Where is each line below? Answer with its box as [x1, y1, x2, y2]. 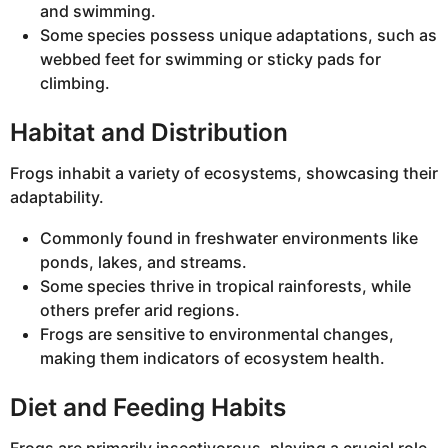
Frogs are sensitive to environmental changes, [40, 323, 394, 344]
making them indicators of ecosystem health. [40, 347, 385, 368]
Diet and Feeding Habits [10, 392, 286, 423]
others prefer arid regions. [40, 299, 240, 320]
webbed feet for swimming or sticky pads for [40, 48, 381, 69]
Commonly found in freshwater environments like [40, 227, 418, 248]
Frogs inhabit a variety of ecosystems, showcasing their [10, 163, 438, 184]
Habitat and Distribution [10, 117, 288, 148]
